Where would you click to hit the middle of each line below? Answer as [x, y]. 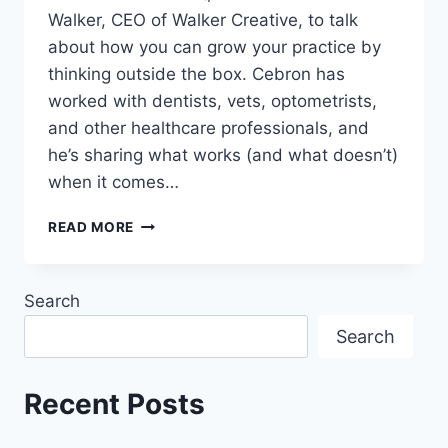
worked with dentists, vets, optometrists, [212, 101]
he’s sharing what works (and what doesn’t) [223, 155]
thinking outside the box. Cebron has [196, 74]
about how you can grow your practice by [214, 47]
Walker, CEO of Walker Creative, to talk [203, 20]
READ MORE [91, 227]
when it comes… [113, 182]
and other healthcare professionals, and [208, 128]
